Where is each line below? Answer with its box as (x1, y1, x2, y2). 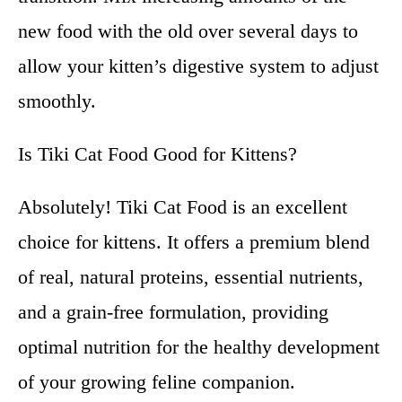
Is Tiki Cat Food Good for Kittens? (18, 143, 297, 165)
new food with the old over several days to (18, 20, 358, 42)
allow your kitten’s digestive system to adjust (18, 55, 379, 77)
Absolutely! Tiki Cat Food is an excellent (18, 196, 347, 218)
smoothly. (18, 90, 96, 112)
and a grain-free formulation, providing (18, 301, 328, 323)
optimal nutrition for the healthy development (18, 336, 380, 358)
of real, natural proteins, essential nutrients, (18, 266, 363, 288)
